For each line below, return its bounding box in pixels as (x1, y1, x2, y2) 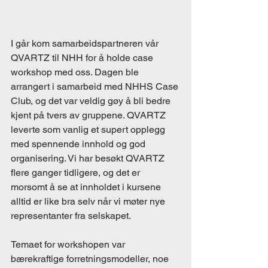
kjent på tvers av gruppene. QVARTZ (11, 109, 168, 121)
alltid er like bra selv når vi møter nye (11, 196, 167, 207)
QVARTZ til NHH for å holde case (11, 52, 156, 63)
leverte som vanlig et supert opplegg (11, 124, 167, 135)
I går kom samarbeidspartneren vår (11, 38, 161, 49)
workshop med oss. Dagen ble (11, 66, 141, 78)
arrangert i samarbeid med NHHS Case (11, 81, 181, 92)
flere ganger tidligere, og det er (11, 167, 142, 178)
